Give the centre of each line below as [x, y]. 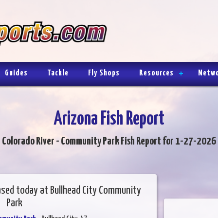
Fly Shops [104, 73]
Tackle [58, 73]
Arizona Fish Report [109, 119]
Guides [16, 73]
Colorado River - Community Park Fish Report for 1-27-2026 [109, 141]
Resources [156, 73]
